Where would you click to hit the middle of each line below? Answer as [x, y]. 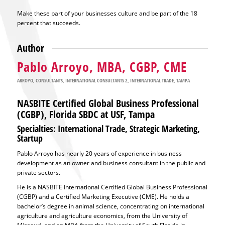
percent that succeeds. [48, 23]
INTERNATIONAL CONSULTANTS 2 [96, 81]
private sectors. [38, 172]
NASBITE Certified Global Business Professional [108, 103]
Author [30, 48]
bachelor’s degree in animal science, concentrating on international [110, 206]
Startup [30, 138]
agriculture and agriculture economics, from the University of [102, 215]
